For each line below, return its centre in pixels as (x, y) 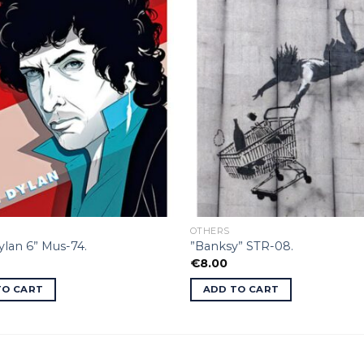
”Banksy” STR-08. (241, 247)
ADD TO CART (241, 290)
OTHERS (210, 231)
